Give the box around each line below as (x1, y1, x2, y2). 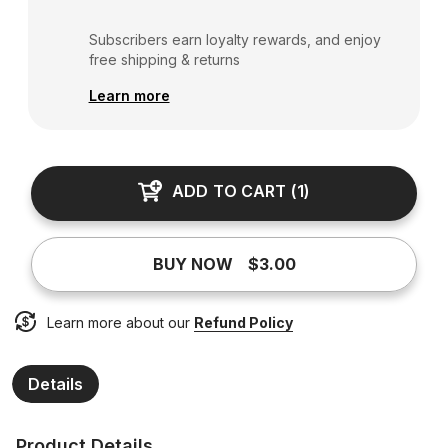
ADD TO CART (171, 181, 287, 202)
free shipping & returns (88, 50, 240, 68)
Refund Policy (194, 313, 293, 331)
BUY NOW (152, 254, 233, 275)
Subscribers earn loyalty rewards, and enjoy (88, 30, 381, 48)
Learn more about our (47, 313, 194, 331)
